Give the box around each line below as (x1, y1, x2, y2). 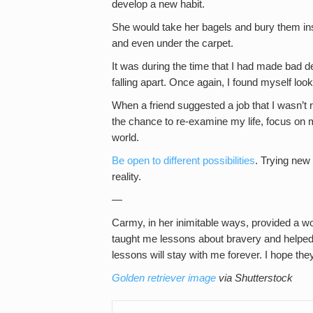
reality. (112, 170, 141, 182)
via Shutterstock (216, 272, 293, 284)
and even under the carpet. (112, 37, 233, 49)
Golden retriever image (112, 272, 216, 284)
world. (112, 131, 139, 143)
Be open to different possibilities (112, 154, 255, 166)
